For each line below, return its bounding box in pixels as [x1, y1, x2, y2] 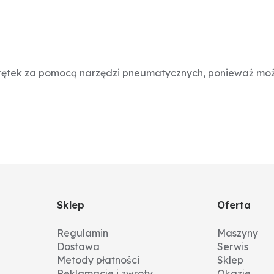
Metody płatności [56, 254, 139, 266]
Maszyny [217, 227, 259, 239]
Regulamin [56, 227, 108, 239]
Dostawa [56, 240, 100, 253]
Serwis [217, 240, 249, 253]
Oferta [217, 199, 251, 211]
